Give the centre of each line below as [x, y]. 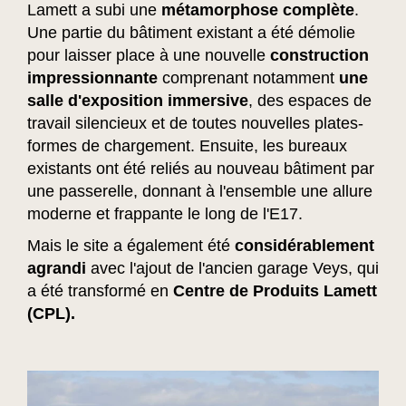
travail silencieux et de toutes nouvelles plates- [195, 123]
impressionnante [92, 77]
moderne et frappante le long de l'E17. [165, 213]
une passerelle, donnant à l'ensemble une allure [200, 191]
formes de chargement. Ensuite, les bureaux [187, 145]
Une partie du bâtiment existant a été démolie [191, 32]
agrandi [57, 268]
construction [319, 55]
